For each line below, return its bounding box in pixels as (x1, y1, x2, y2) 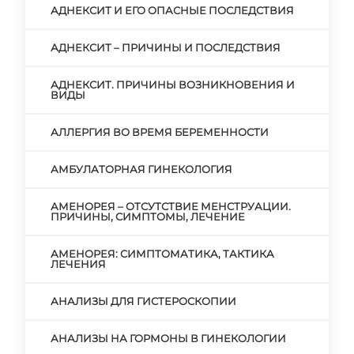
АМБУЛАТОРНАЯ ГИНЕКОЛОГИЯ (51, 163, 232, 175)
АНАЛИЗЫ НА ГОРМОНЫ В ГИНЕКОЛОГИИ (51, 332, 286, 345)
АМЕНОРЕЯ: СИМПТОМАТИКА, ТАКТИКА (51, 247, 274, 260)
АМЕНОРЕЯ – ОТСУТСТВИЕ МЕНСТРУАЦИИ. (51, 200, 291, 213)
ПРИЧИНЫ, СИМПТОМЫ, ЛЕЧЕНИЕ (51, 210, 245, 223)
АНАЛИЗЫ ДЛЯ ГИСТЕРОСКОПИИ (51, 295, 236, 307)
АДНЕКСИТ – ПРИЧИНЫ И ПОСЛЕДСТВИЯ (51, 41, 281, 54)
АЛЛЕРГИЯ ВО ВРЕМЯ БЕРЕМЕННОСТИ (51, 126, 269, 138)
